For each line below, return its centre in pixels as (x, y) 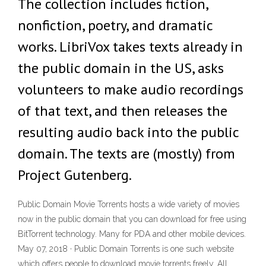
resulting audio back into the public (128, 132)
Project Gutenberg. (75, 175)
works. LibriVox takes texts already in (130, 47)
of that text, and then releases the (123, 111)
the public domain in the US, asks (121, 68)
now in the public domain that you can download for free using (132, 219)
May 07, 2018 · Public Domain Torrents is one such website (126, 249)
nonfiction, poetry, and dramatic (115, 25)
